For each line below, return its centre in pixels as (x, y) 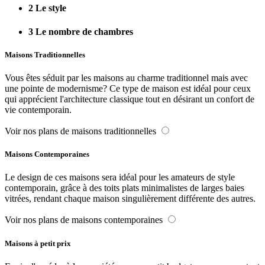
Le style (50, 8)
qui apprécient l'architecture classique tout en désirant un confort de (130, 99)
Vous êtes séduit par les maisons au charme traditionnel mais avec (126, 78)
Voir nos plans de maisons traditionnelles (80, 131)
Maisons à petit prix (38, 243)
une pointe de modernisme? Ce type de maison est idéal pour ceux (128, 89)
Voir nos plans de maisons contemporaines (84, 220)
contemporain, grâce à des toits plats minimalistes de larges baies (125, 188)
